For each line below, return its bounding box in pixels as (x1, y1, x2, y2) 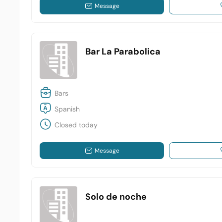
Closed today (55, 120, 98, 129)
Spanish (55, 104, 80, 113)
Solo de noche (85, 190, 147, 203)
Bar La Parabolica (85, 46, 161, 58)
